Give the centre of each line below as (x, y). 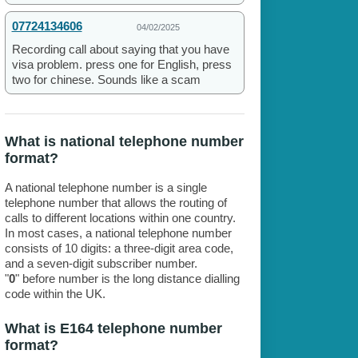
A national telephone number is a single (105, 188)
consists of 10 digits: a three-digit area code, (119, 249)
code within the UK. (55, 294)
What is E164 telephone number (113, 329)
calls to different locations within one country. (120, 218)
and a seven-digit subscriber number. (101, 264)
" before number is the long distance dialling (127, 279)
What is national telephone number (124, 142)
